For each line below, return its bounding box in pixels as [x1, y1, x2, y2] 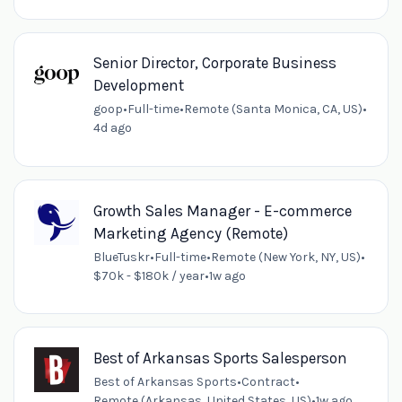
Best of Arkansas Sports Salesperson [92, 348, 347, 367]
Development [92, 76, 184, 95]
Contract [240, 373, 295, 389]
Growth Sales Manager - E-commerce [92, 201, 352, 220]
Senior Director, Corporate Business [92, 54, 336, 73]
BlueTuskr [92, 249, 150, 265]
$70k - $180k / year [92, 267, 205, 284]
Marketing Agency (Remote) [92, 223, 288, 242]
